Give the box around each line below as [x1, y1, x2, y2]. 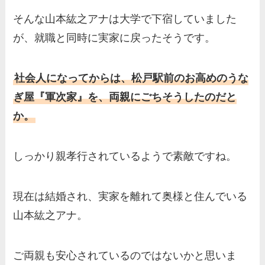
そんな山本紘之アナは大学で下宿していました [13, 13, 237, 25]
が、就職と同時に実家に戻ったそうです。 [13, 32, 216, 44]
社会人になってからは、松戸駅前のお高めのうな [14, 72, 249, 85]
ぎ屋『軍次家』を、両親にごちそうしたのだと [13, 91, 237, 104]
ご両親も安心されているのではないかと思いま [13, 249, 237, 261]
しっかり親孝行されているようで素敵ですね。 [13, 150, 237, 162]
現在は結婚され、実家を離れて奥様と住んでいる [13, 190, 248, 202]
